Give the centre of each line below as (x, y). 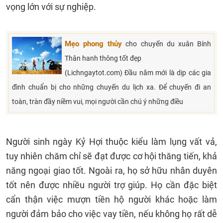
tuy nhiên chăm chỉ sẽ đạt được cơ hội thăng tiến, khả (111, 156)
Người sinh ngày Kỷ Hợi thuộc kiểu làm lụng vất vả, (111, 142)
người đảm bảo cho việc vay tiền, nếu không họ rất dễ (111, 214)
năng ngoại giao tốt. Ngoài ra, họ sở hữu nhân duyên (111, 170)
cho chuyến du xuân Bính (167, 44)
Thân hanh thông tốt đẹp (103, 58)
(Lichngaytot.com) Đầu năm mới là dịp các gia (138, 73)
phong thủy (103, 44)
